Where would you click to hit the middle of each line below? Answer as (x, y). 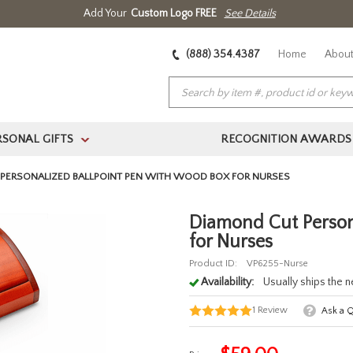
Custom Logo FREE (173, 13)
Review (272, 310)
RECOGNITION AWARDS (286, 139)
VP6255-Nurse (277, 264)
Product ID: (213, 264)
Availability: (227, 282)
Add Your (105, 13)
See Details (250, 13)
